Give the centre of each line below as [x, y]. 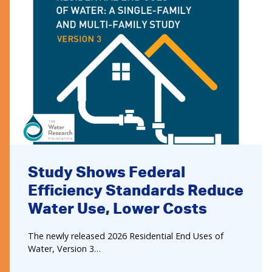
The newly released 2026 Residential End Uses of [126, 236]
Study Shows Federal [107, 171]
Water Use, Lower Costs [117, 208]
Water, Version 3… [64, 248]
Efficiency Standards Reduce [136, 189]
